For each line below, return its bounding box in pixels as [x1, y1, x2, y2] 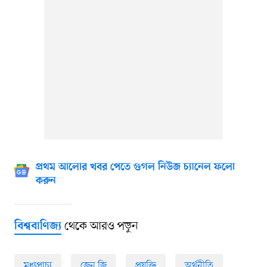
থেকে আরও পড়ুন [61, 219, 138, 235]
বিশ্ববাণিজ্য [14, 220, 61, 234]
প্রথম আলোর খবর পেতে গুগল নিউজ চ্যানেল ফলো [35, 162, 235, 174]
